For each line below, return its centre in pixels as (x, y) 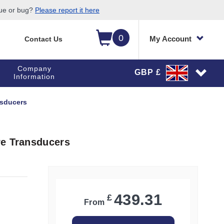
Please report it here (67, 10)
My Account (170, 39)
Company (34, 68)
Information (34, 76)
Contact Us (43, 39)
